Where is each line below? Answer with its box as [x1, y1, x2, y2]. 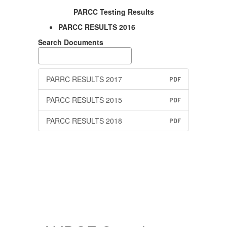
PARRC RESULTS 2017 [46, 74, 122, 84]
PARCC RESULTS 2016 [58, 22, 135, 32]
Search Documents [38, 37, 103, 47]
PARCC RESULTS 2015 [46, 95, 122, 105]
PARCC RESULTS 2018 [46, 116, 122, 126]
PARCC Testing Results [73, 7, 154, 17]
